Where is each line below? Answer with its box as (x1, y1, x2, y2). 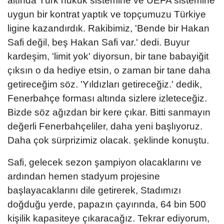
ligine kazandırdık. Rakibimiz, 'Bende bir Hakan (7, 22, 209, 33)
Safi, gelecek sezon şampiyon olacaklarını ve (7, 156, 201, 167)
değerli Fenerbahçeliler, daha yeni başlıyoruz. (7, 120, 202, 131)
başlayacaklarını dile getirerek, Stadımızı (7, 184, 181, 195)
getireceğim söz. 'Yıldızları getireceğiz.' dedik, (7, 78, 202, 89)
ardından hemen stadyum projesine (7, 170, 160, 181)
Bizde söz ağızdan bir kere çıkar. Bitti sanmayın (7, 106, 210, 117)
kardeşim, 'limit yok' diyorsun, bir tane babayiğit (7, 50, 208, 61)
